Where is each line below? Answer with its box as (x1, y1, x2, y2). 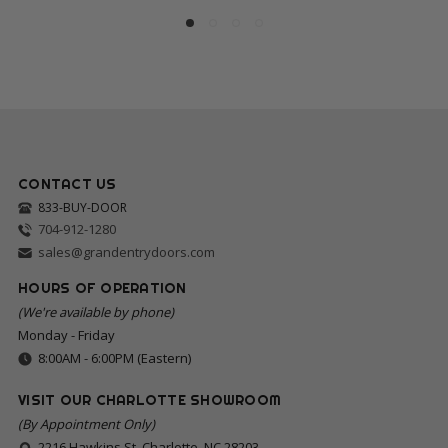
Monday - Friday (18, 326, 115, 345)
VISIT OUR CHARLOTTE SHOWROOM (18, 391, 281, 410)
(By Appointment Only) (18, 415, 155, 434)
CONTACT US (18, 175, 117, 194)
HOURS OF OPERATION (18, 279, 187, 298)
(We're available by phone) (18, 303, 174, 322)
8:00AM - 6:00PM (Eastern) (38, 349, 191, 368)
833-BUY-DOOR (38, 199, 127, 217)
